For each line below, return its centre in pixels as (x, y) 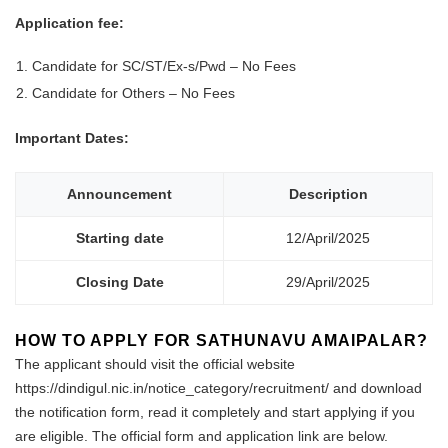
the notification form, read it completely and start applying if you (215, 411)
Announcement (119, 193)
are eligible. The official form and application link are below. (201, 435)
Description (328, 193)
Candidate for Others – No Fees (134, 93)
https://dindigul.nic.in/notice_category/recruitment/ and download (218, 387)
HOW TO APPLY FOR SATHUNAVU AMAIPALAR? (221, 340)
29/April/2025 (328, 281)
